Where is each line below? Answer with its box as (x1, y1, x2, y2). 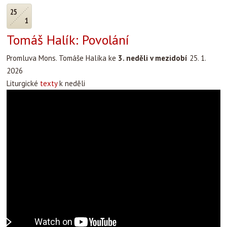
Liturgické (7, 79, 40, 88)
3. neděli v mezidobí (118, 53, 187, 63)
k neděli (57, 79, 85, 88)
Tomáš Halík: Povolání (7, 31, 129, 48)
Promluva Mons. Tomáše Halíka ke (7, 53, 118, 63)
